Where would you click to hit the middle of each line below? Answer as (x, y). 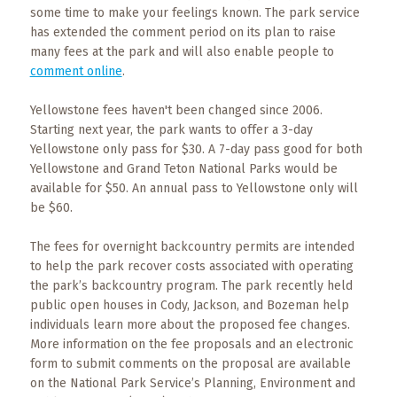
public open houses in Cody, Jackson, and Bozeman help (189, 305)
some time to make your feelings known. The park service (195, 13)
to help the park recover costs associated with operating (191, 266)
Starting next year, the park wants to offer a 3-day (171, 130)
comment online (76, 71)
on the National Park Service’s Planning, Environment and (192, 383)
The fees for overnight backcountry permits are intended (192, 247)
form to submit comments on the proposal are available (190, 364)
